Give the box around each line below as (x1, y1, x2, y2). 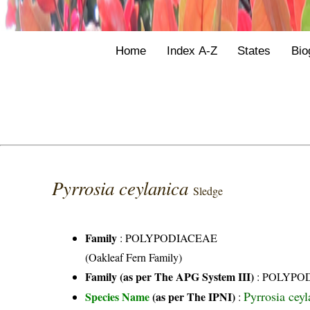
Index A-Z (166, 44, 217, 58)
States (237, 44, 271, 58)
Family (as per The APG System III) (85, 268, 255, 284)
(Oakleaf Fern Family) (85, 249, 183, 264)
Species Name (85, 288, 153, 304)
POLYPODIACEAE (125, 230, 218, 245)
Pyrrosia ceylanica (52, 174, 194, 200)
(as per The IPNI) (152, 288, 236, 304)
